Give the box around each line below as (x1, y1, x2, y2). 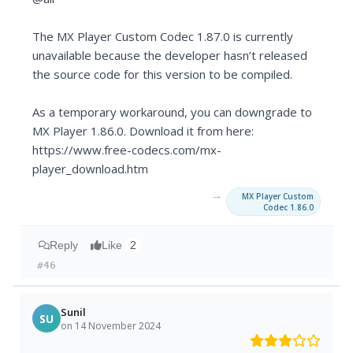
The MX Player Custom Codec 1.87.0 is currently (32, 28, 294, 45)
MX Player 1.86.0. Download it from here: (32, 123, 255, 139)
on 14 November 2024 (61, 318, 162, 333)
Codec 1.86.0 (262, 202, 314, 214)
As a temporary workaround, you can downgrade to (32, 104, 313, 121)
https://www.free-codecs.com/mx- (32, 142, 222, 158)
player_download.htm (32, 161, 149, 177)
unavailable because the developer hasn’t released (32, 47, 308, 64)
